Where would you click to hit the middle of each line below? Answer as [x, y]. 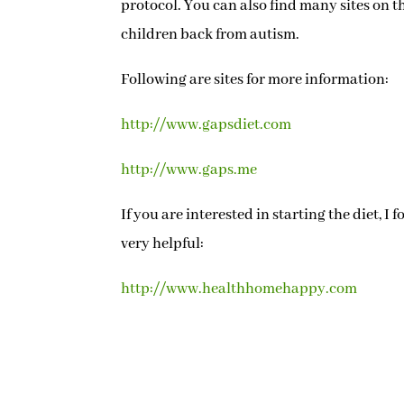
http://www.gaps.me [189, 170]
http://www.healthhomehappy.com [239, 289]
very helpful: [163, 243]
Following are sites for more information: [255, 79]
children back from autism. [211, 34]
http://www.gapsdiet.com [207, 124]
